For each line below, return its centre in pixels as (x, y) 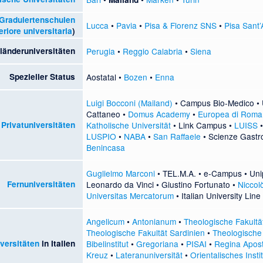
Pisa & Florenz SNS (180, 25)
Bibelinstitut (107, 243)
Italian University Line (221, 195)
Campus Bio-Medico (217, 102)
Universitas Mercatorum (130, 195)
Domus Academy (159, 114)
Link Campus (202, 125)
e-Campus (222, 173)
